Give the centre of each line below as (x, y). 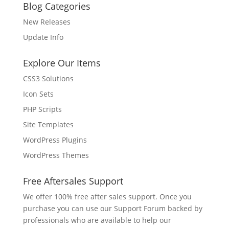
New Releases (47, 22)
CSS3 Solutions (48, 78)
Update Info (43, 37)
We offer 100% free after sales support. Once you (107, 197)
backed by (184, 208)
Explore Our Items (62, 63)
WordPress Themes (56, 155)
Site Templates (48, 124)
